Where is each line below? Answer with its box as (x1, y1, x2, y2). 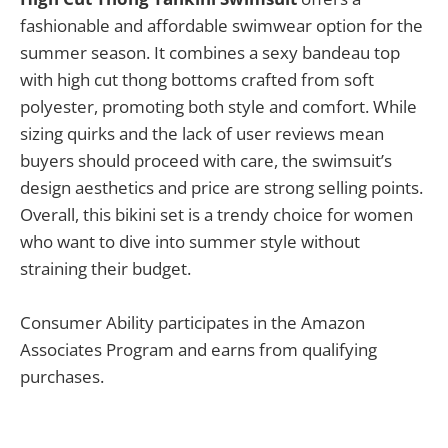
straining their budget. (20, 257, 191, 281)
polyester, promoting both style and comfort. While (20, 95, 417, 119)
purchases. (20, 365, 104, 389)
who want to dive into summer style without (20, 230, 360, 254)
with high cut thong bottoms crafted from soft (20, 68, 374, 92)
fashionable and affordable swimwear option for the (20, 14, 423, 38)
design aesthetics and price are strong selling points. (20, 176, 423, 200)
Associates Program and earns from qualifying (20, 338, 377, 362)
